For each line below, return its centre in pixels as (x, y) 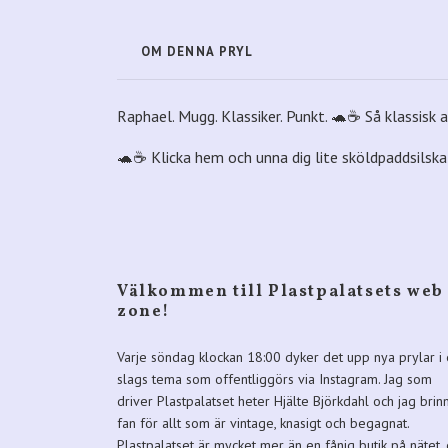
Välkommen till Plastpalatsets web (280, 292)
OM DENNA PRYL (197, 52)
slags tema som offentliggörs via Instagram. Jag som (274, 379)
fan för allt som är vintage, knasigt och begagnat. (263, 423)
